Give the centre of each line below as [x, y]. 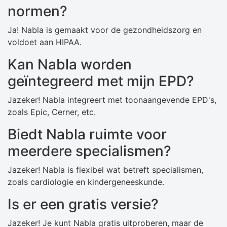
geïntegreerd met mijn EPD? [101, 81]
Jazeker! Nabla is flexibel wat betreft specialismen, [105, 170]
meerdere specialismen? [89, 151]
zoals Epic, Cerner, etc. [52, 112]
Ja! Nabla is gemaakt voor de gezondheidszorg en [105, 30]
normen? [37, 11]
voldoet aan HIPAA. [45, 42]
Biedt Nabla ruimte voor [87, 135]
